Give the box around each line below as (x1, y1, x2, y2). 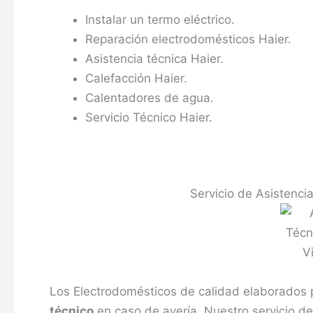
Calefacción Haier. (85, 71, 187, 86)
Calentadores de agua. (85, 91, 214, 105)
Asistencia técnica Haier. (85, 52, 224, 66)
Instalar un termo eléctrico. (85, 13, 235, 27)
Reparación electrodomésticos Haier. (85, 32, 291, 47)
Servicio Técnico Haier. (85, 110, 212, 125)
